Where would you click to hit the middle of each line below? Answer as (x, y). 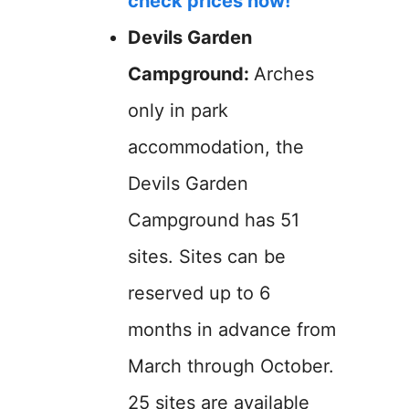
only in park (178, 110)
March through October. (231, 366)
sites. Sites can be (207, 257)
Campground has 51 (214, 220)
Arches (284, 74)
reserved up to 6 (199, 293)
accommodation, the (216, 147)
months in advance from (232, 330)
